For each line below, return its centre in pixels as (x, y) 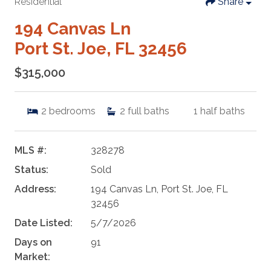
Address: (35, 189)
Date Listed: (44, 223)
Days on (33, 243)
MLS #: (31, 151)
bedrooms (72, 111)
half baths (222, 111)
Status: (31, 170)
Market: (32, 257)
